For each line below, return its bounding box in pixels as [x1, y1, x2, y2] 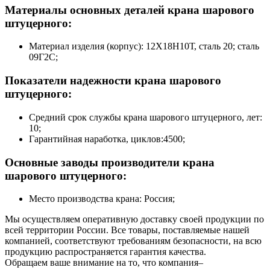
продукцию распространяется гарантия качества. [5, 246, 206, 257]
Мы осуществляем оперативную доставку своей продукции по [5, 214, 264, 225]
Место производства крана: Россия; [29, 193, 175, 204]
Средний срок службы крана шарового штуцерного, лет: [29, 111, 262, 122]
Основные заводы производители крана [5, 155, 215, 169]
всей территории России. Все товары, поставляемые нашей [5, 225, 250, 236]
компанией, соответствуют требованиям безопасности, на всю [5, 236, 262, 246]
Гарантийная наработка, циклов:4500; [29, 133, 185, 144]
